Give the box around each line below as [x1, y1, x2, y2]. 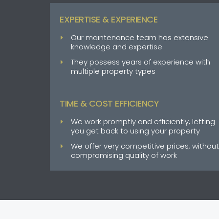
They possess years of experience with [70, 57, 210, 67]
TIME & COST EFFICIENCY [60, 97, 159, 109]
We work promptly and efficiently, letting [70, 116, 215, 127]
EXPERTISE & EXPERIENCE [60, 13, 157, 26]
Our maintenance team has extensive [70, 32, 208, 43]
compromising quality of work [70, 150, 177, 160]
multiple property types [70, 66, 155, 77]
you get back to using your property [70, 125, 200, 136]
